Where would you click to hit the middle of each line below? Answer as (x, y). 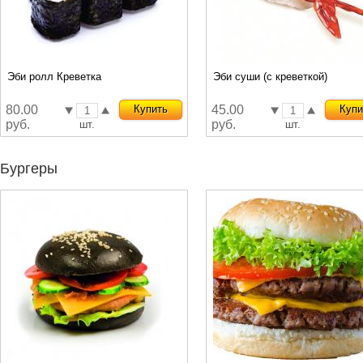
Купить (151, 109)
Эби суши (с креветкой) (270, 77)
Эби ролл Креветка (54, 77)
